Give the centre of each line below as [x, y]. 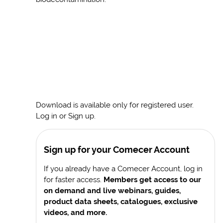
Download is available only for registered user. [115, 105]
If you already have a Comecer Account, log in [123, 169]
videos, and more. [76, 213]
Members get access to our [153, 180]
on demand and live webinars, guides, [112, 191]
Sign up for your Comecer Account [117, 150]
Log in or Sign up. [66, 116]
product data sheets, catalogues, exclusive [121, 202]
